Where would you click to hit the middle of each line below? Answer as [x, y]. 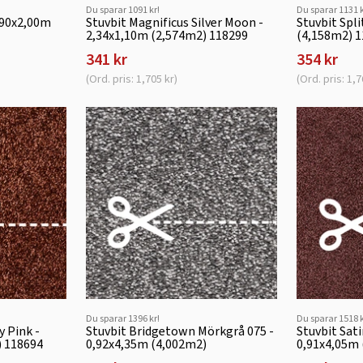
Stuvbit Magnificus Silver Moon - [174, 22]
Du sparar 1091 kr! [122, 9]
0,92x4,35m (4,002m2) [146, 344]
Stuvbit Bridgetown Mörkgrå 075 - [179, 331]
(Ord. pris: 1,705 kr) [131, 79]
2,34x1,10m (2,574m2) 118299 [167, 35]
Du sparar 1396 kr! [122, 318]
